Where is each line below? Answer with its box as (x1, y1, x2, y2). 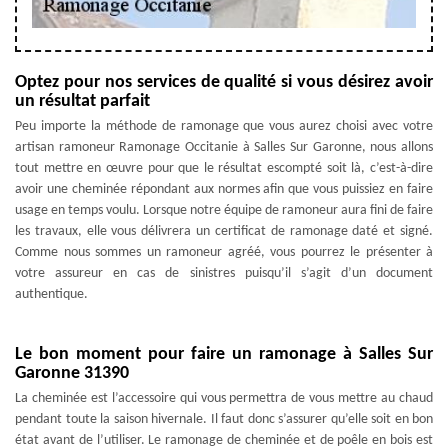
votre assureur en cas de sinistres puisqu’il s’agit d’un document (15, 265, 433, 281)
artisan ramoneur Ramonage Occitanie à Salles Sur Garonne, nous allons (15, 139, 433, 155)
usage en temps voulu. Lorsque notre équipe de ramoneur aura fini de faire (15, 202, 433, 218)
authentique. (15, 286, 88, 302)
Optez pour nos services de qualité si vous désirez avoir (15, 72, 433, 92)
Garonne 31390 (15, 363, 129, 383)
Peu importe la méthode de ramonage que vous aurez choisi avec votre (15, 118, 433, 134)
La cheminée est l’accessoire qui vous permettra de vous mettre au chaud (15, 390, 433, 406)
